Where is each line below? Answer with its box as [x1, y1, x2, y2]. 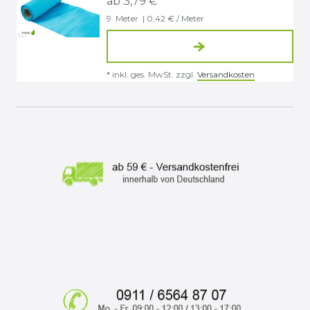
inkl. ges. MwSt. [112, 69, 174, 80]
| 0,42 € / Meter [140, 13, 204, 24]
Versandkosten [197, 69, 255, 80]
